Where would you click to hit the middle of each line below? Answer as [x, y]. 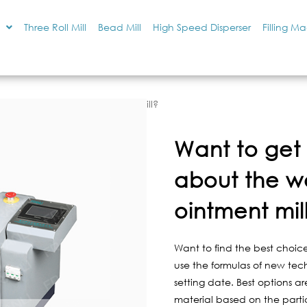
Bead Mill [119, 27]
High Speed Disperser [201, 27]
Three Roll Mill [55, 27]
